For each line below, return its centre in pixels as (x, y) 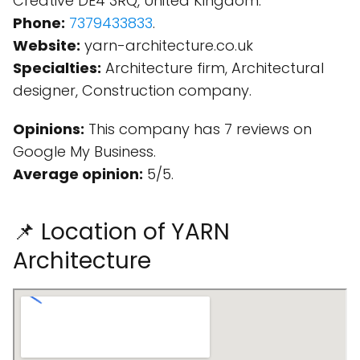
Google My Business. (84, 151)
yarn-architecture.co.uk (167, 45)
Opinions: (49, 129)
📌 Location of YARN (121, 232)
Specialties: (57, 68)
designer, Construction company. (132, 90)
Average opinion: (78, 174)
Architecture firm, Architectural (213, 68)
